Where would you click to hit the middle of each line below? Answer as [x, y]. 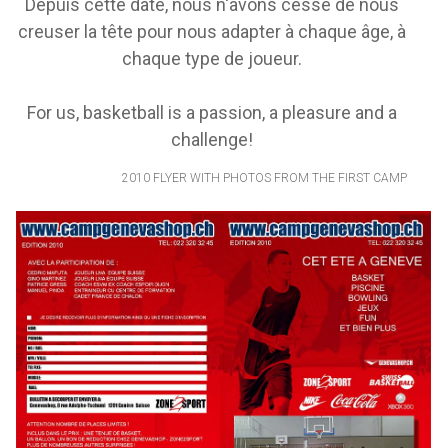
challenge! [212, 139]
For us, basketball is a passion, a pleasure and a [212, 112]
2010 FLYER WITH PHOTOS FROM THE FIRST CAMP [264, 178]
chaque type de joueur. [212, 58]
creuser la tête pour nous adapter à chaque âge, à [212, 31]
